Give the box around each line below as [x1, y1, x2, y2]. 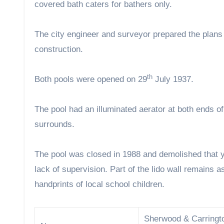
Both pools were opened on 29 [34, 74, 147, 84]
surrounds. [34, 119, 74, 129]
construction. [34, 44, 83, 54]
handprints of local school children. [34, 179, 164, 189]
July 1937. [152, 74, 193, 84]
